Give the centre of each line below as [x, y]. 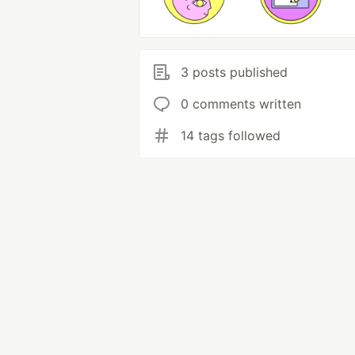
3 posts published [234, 72]
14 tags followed [231, 136]
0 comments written [241, 104]
